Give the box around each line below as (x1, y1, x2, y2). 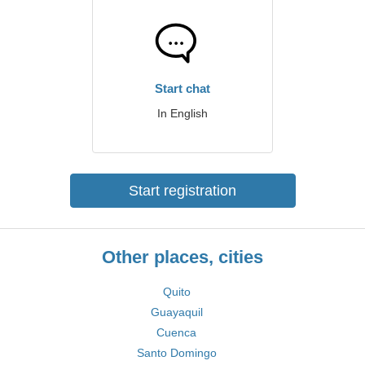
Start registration (129, 182, 236, 199)
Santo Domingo (136, 346, 217, 359)
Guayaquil (150, 306, 203, 319)
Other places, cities (102, 247, 263, 267)
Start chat (155, 81, 210, 95)
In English (157, 107, 208, 120)
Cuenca (156, 326, 196, 339)
